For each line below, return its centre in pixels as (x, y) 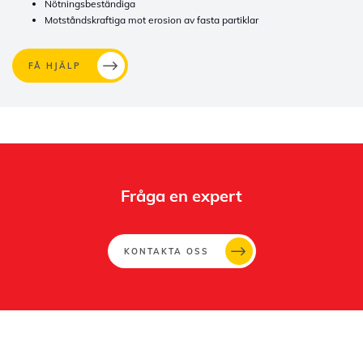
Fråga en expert (181, 196)
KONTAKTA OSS (166, 251)
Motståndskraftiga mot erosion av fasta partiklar (152, 20)
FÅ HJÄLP (55, 66)
